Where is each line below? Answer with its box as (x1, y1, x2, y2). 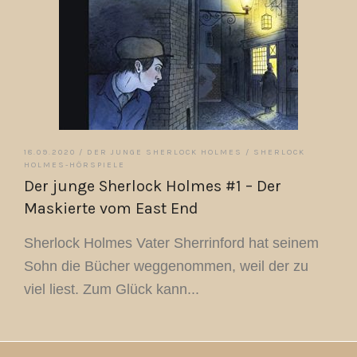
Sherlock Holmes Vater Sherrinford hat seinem (24, 235, 319, 251)
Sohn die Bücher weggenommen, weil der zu (24, 258, 308, 274)
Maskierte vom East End (24, 199, 198, 218)
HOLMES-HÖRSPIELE (24, 160, 125, 170)
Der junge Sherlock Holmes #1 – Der (24, 177, 281, 195)
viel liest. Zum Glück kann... (24, 281, 199, 297)
